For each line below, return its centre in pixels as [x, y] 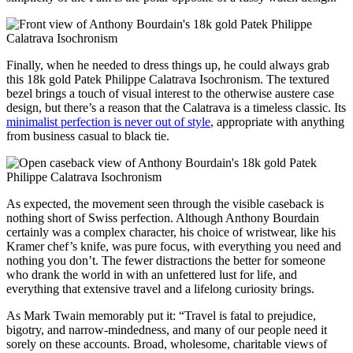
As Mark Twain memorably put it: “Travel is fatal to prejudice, [161, 316]
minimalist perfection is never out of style [108, 122]
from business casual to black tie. [88, 136]
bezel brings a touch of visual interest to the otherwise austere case [170, 94]
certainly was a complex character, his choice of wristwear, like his [171, 232]
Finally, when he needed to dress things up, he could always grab [168, 65]
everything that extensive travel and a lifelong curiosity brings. [160, 289]
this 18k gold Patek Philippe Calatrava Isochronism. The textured [168, 80]
